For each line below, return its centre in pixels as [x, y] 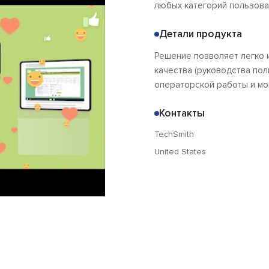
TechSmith [174, 134]
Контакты [182, 113]
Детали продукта [201, 34]
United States [180, 152]
